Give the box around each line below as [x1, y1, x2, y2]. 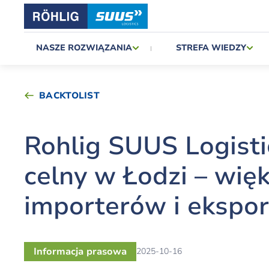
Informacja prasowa [34, 245, 127, 258]
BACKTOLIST [39, 89, 100, 101]
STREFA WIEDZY [175, 42, 246, 53]
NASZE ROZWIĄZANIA [36, 42, 132, 53]
